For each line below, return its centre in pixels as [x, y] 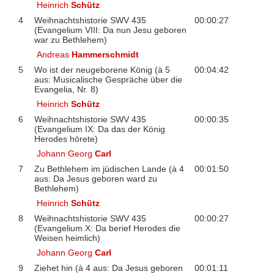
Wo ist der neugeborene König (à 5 [102, 69]
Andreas [54, 54]
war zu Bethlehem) [70, 39]
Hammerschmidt [106, 54]
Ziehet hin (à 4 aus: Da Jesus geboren [108, 268]
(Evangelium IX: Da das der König [99, 129]
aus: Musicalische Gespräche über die [108, 79]
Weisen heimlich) [67, 238]
